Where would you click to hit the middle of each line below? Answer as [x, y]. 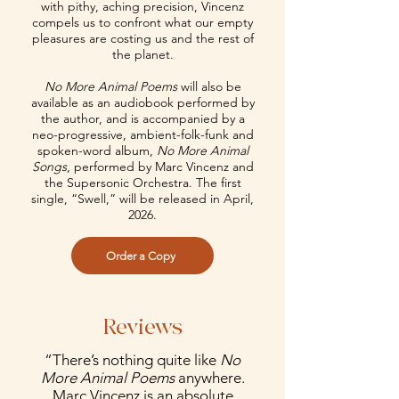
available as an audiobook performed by [142, 102]
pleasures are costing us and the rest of [142, 38]
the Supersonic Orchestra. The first [142, 183]
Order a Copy [141, 256]
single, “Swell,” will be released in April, [142, 199]
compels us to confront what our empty [142, 22]
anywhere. [211, 378]
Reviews [142, 327]
